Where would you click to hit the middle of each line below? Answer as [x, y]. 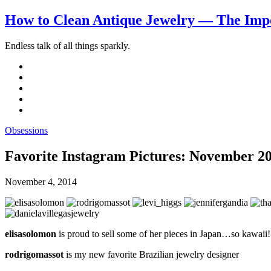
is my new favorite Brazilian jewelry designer [152, 254]
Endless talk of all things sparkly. [67, 45]
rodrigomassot [35, 254]
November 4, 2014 [41, 181]
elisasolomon [32, 233]
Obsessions [26, 130]
